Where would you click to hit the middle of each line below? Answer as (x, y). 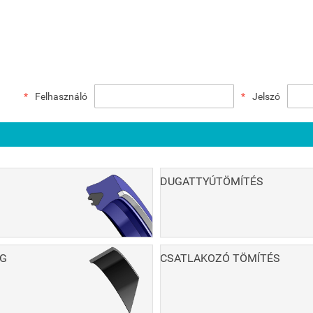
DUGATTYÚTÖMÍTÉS (212, 181)
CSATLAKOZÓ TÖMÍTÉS (220, 258)
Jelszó (266, 96)
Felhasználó (61, 96)
